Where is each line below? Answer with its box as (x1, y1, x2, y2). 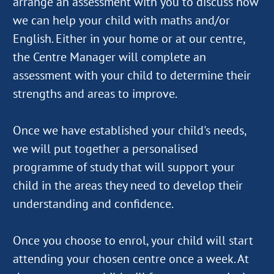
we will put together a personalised (13, 140, 198, 157)
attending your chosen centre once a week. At (13, 250, 249, 267)
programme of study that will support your (13, 158, 235, 175)
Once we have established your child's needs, (13, 122, 246, 138)
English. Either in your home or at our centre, (13, 30, 245, 46)
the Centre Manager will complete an (13, 48, 206, 65)
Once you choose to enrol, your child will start (13, 232, 253, 248)
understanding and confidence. (13, 195, 174, 212)
